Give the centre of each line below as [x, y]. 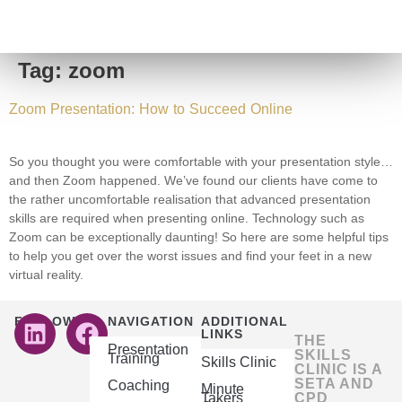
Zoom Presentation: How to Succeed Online [151, 109]
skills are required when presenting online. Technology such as [187, 218]
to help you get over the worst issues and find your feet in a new [190, 256]
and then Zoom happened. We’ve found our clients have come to [193, 180]
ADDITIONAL [245, 321]
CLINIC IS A [338, 369]
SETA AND [334, 384]
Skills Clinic [239, 362]
